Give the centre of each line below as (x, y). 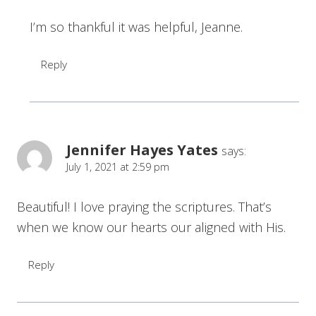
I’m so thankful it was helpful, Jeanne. (136, 26)
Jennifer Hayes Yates (142, 149)
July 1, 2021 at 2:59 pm (118, 166)
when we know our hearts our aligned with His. (151, 227)
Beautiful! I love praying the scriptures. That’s (144, 206)
